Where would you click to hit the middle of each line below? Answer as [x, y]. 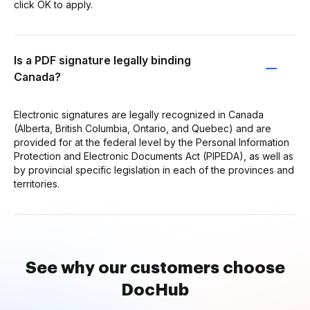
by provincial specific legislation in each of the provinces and [154, 170]
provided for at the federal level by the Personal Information [152, 142]
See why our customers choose [155, 267]
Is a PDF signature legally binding [102, 60]
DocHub [155, 290]
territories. [37, 183]
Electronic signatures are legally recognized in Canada [139, 114]
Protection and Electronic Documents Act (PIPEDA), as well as [154, 156]
